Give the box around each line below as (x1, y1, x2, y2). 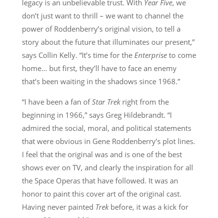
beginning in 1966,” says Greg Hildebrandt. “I (21, 109, 172, 120)
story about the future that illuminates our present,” (21, 36, 195, 47)
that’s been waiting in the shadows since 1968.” (21, 76, 180, 86)
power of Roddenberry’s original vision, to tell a (21, 23, 181, 34)
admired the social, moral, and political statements (21, 123, 191, 133)
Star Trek (91, 96, 120, 107)
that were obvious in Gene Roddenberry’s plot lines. (21, 136, 195, 146)
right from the (120, 96, 169, 107)
